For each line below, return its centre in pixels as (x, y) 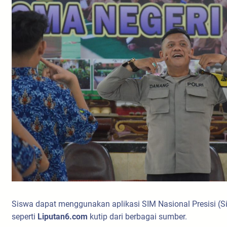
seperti (25, 216)
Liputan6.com (63, 216)
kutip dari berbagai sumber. (137, 216)
